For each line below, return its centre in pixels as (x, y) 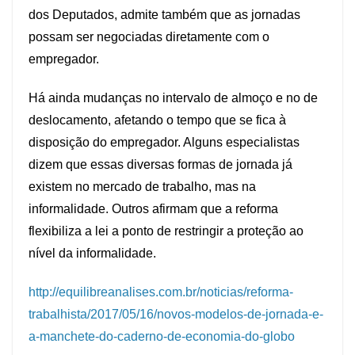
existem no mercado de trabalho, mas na (142, 187)
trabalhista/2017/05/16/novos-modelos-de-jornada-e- (176, 315)
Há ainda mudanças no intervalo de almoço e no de (173, 98)
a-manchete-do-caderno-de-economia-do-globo (162, 337)
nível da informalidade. (92, 254)
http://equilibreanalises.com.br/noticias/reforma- (161, 292)
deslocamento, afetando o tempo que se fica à (157, 120)
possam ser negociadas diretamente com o (149, 37)
